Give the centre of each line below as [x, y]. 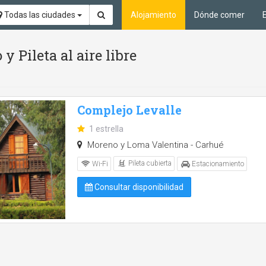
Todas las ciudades [40, 15]
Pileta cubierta [149, 164]
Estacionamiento [217, 164]
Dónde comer [219, 15]
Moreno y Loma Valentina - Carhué [154, 145]
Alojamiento [153, 15]
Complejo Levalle [129, 110]
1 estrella [106, 129]
